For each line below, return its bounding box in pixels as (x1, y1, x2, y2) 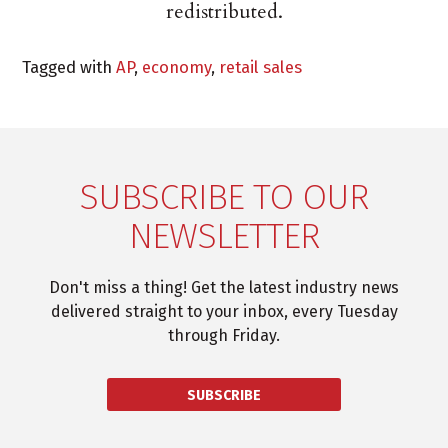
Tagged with (22, 57, 117, 78)
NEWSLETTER (128, 214, 320, 259)
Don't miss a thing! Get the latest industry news (49, 278, 399, 298)
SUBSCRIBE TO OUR (79, 175, 369, 220)
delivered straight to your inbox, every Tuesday (50, 302, 398, 322)
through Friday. (168, 326, 280, 346)
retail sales (219, 57, 303, 78)
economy (142, 57, 212, 78)
